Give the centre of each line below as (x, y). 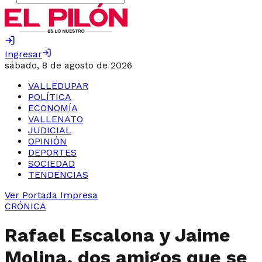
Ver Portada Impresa (51, 195)
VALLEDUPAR (58, 86)
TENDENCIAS (58, 175)
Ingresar (23, 54)
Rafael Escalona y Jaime (118, 235)
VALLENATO (56, 119)
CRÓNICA (25, 206)
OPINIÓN (47, 141)
